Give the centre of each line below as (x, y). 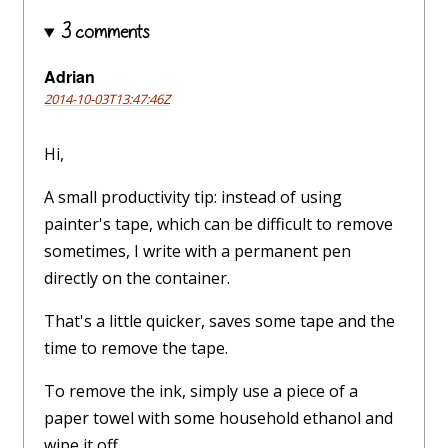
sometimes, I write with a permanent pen (197, 251)
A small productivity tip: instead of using (193, 197)
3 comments (105, 32)
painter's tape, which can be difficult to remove (218, 224)
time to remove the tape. (136, 348)
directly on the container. (137, 278)
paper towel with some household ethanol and (218, 418)
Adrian (69, 77)
